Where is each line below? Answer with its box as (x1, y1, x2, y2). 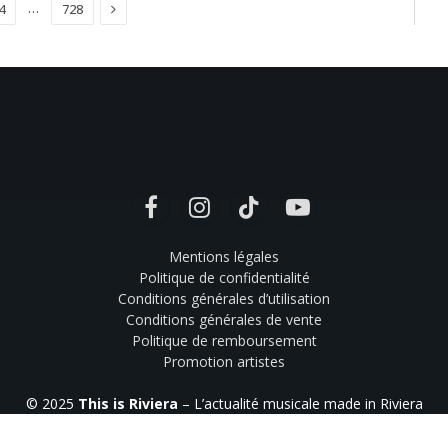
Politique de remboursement (131, 331, 317, 351)
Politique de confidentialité (138, 268, 310, 288)
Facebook (149, 206, 213, 226)
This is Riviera (77, 394, 178, 414)
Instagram (198, 206, 264, 226)
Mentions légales (169, 247, 279, 267)
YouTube (296, 206, 354, 226)
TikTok (247, 206, 291, 226)
